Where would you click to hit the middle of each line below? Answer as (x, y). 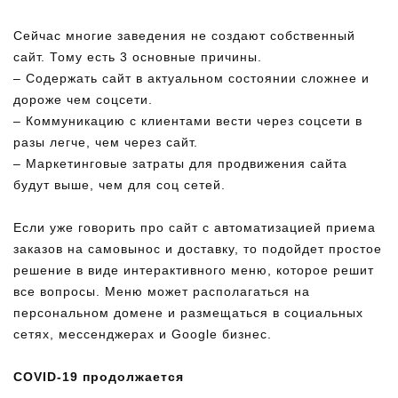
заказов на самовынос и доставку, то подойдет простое (198, 249)
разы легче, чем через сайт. (106, 142)
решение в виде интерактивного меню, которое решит (194, 270)
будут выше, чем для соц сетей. (119, 185)
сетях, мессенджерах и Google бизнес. (143, 334)
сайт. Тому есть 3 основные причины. (138, 57)
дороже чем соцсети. (83, 99)
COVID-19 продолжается (99, 377)
